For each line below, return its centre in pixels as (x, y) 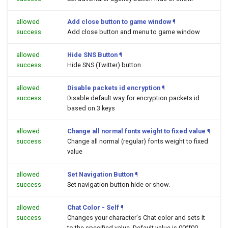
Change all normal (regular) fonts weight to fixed (138, 141)
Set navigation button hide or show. (119, 184)
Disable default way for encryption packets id (133, 98)
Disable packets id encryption (114, 88)
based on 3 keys (91, 108)
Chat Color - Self (93, 207)
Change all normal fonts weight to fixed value (136, 131)
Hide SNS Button (92, 55)
